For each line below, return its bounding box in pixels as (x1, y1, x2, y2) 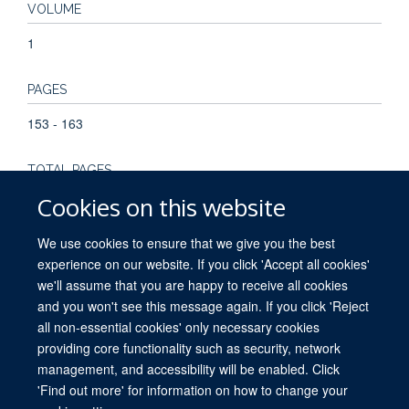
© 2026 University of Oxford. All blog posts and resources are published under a (27, 354, 382, 370)
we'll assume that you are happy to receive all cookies (37, 275, 349, 294)
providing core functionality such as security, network (37, 338, 341, 357)
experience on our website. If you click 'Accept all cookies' (37, 254, 371, 273)
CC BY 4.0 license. (27, 375, 110, 391)
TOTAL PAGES (27, 162, 111, 177)
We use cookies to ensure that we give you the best (37, 233, 336, 252)
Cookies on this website (37, 191, 287, 222)
